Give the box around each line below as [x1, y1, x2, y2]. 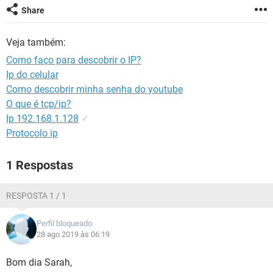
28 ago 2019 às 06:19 [37, 230, 110, 239]
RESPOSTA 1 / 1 [6, 191, 66, 200]
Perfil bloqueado [37, 219, 92, 228]
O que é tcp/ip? [6, 98, 71, 110]
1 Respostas [6, 158, 73, 172]
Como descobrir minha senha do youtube [6, 83, 183, 95]
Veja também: [6, 37, 66, 48]
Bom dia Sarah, [6, 257, 72, 268]
